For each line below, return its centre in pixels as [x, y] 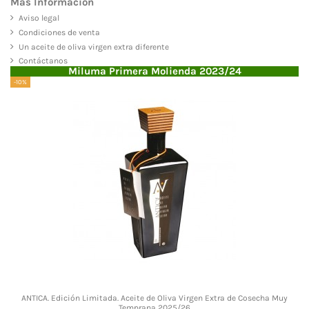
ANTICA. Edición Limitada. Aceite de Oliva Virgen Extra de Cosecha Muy [154, 298]
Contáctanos [43, 61]
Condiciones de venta [59, 32]
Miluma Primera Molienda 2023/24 [154, 71]
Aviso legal [39, 18]
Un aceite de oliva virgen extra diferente [94, 47]
